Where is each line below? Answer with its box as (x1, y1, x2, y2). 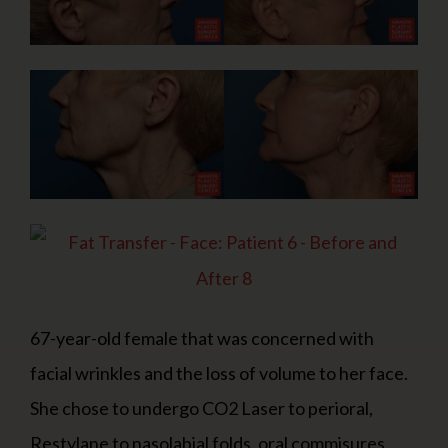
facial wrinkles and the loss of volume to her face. (30, 362, 408, 385)
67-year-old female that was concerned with (30, 327, 374, 350)
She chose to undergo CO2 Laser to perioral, (30, 397, 373, 420)
